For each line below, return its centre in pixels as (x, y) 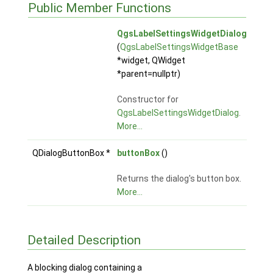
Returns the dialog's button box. (179, 179)
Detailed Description (84, 240)
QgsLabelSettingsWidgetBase (179, 47)
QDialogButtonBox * (72, 153)
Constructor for (147, 100)
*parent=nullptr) (148, 74)
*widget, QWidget (151, 61)
